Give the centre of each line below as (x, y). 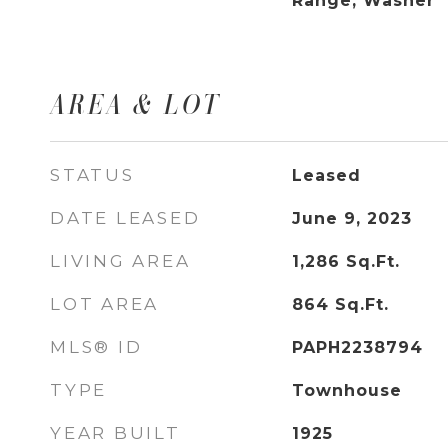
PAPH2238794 (357, 347)
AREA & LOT (135, 104)
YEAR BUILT (115, 433)
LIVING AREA (120, 261)
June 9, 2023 (351, 218)
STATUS (92, 175)
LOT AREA (104, 304)
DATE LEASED (125, 218)
